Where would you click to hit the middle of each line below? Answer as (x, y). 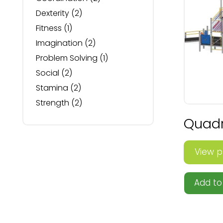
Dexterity (53, 13)
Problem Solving (67, 58)
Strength (53, 103)
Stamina (52, 88)
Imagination (59, 43)
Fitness (49, 28)
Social (48, 73)
